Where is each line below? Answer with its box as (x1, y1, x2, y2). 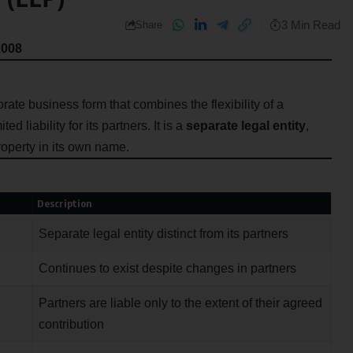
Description (37, 197, 93, 210)
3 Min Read (281, 18, 340, 32)
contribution (38, 318, 104, 332)
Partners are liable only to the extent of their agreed (38, 296, 322, 310)
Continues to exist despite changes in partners (38, 262, 296, 276)
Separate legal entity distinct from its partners (38, 227, 288, 241)
